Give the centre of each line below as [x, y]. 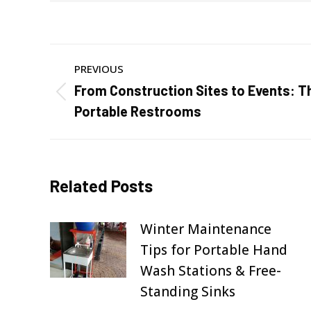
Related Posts [101, 186]
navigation [105, 89]
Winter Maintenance [206, 229]
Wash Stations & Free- [211, 271]
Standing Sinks [188, 292]
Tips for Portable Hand [214, 250]
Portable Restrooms [138, 111]
